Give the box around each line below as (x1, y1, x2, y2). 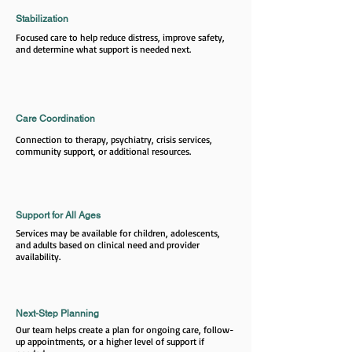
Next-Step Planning (16, 308, 99, 319)
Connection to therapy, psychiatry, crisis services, (16, 134, 212, 145)
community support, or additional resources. (16, 145, 191, 157)
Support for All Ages (16, 210, 101, 221)
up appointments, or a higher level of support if (16, 335, 204, 347)
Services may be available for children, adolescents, (16, 227, 220, 239)
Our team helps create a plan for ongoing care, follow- (16, 324, 234, 335)
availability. (16, 251, 60, 262)
